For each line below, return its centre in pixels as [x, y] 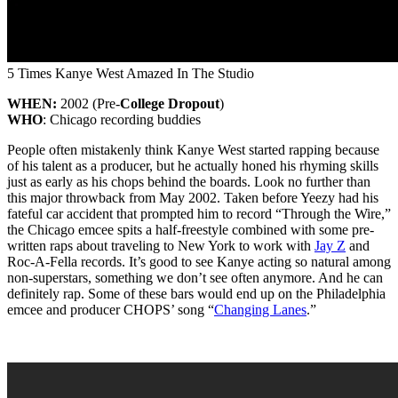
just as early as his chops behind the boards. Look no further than [189, 182]
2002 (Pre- [90, 104]
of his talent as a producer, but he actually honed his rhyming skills [193, 166]
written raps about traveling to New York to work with [161, 246]
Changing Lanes [260, 310]
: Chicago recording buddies [122, 120]
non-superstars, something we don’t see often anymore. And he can [195, 278]
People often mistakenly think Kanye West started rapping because [193, 150]
